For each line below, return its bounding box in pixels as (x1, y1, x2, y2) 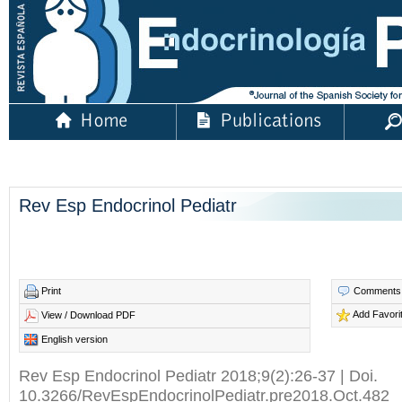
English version (39, 333, 108, 345)
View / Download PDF (39, 309, 135, 320)
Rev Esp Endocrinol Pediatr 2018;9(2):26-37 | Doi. (19, 366, 378, 385)
